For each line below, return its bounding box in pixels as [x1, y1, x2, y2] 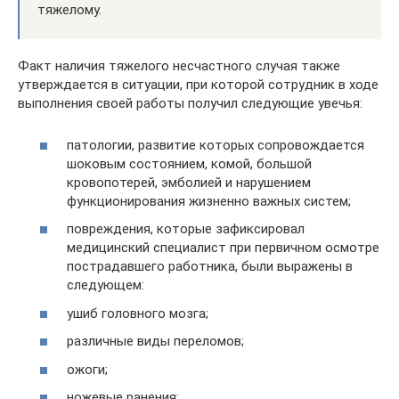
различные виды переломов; [67, 333, 244, 349]
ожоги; [67, 361, 108, 378]
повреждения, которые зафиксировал [67, 221, 305, 237]
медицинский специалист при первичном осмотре [67, 240, 379, 256]
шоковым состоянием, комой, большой [67, 155, 312, 172]
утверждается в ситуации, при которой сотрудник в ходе [18, 77, 379, 93]
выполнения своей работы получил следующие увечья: [18, 95, 362, 111]
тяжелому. [37, 2, 102, 18]
